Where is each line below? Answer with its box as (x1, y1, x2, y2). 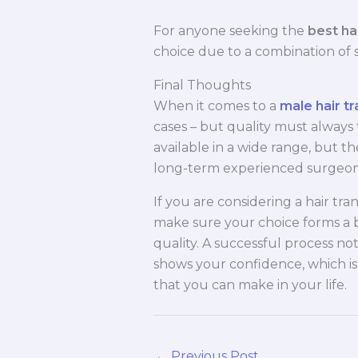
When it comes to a (153, 98, 280, 114)
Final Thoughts (153, 78, 251, 93)
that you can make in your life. (153, 277, 347, 293)
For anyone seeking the (153, 23, 308, 39)
